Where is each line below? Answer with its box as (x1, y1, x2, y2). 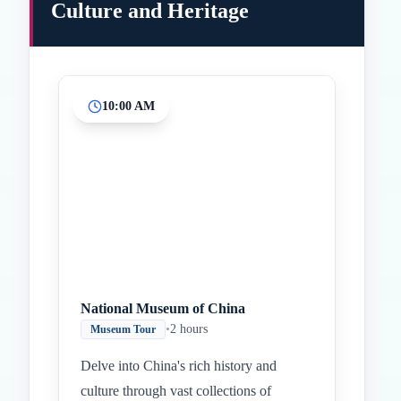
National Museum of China (81, 301, 245, 316)
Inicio (174, 140, 204, 154)
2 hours (170, 322, 208, 336)
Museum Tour (90, 323, 156, 336)
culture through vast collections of (81, 383, 271, 398)
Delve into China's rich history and (81, 358, 277, 373)
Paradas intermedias (188, 140, 289, 154)
